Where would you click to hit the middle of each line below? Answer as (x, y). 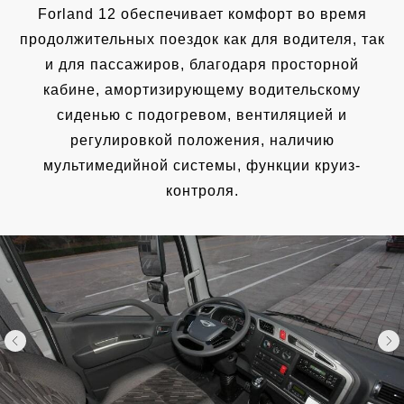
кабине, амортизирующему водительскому (202, 90)
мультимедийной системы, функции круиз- (202, 166)
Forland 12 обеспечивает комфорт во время (202, 14)
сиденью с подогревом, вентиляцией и (202, 115)
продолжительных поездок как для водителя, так (202, 40)
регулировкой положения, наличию (202, 141)
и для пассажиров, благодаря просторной (202, 65)
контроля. (202, 191)
